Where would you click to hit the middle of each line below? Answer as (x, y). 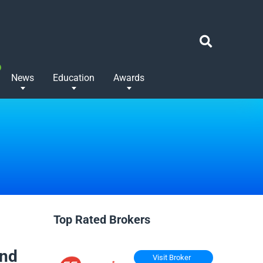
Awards (129, 78)
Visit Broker (172, 257)
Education (74, 78)
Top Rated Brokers (102, 220)
